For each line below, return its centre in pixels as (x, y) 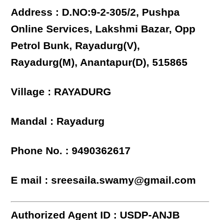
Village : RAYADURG (61, 92)
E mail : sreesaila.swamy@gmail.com (104, 180)
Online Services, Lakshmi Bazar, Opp (103, 29)
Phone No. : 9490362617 (71, 151)
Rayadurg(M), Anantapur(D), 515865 (99, 62)
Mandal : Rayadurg (58, 121)
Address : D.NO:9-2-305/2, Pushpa (96, 12)
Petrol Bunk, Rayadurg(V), (76, 46)
